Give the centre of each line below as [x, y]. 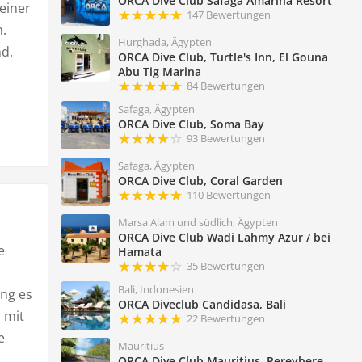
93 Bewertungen [225, 139]
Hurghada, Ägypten [164, 42]
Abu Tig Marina [159, 72]
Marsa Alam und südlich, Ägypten [198, 223]
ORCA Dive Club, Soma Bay [191, 124]
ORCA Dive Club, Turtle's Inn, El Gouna [223, 57]
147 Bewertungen [228, 15]
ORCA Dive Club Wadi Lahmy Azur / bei [224, 238]
